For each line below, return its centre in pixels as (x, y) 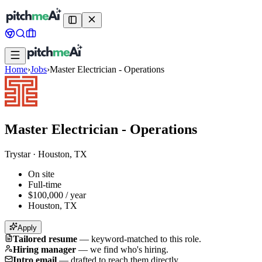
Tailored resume (45, 239)
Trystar (18, 154)
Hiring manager (44, 249)
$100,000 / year (57, 195)
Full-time (45, 184)
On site (41, 174)
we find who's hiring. (129, 249)
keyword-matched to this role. (146, 239)
